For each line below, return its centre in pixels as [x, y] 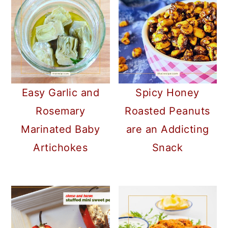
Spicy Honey [167, 93]
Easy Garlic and [61, 93]
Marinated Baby [61, 130]
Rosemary [61, 111]
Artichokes [61, 148]
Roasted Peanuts [167, 111]
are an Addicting [167, 130]
